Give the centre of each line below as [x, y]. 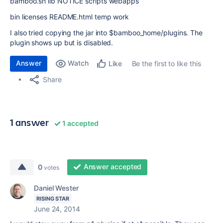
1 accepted [80, 123]
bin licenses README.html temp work [70, 17]
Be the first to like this [166, 63]
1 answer [30, 122]
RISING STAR [53, 199]
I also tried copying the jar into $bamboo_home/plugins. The [107, 33]
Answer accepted [112, 167]
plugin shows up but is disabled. [62, 43]
